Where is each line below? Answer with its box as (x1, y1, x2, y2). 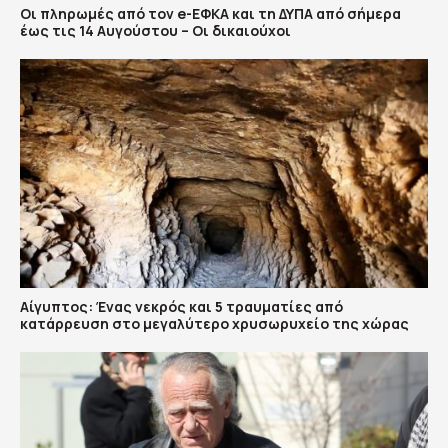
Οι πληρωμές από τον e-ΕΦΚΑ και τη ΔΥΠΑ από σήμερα (20, 3, 401, 23)
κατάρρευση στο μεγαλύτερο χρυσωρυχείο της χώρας (20, 314, 409, 334)
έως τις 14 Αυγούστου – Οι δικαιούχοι (20, 20, 291, 40)
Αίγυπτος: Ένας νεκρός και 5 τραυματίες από (20, 297, 343, 317)
